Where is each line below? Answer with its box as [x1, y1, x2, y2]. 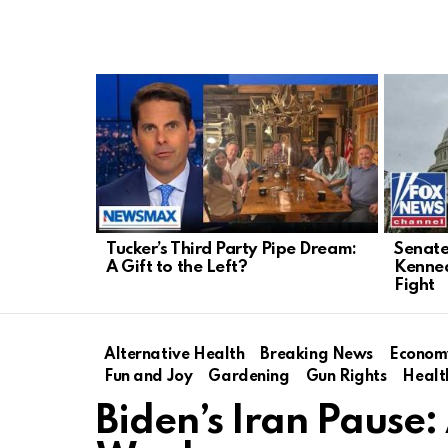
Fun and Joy [104, 368, 193, 385]
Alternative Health [104, 346, 245, 363]
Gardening [208, 368, 290, 385]
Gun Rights [305, 368, 387, 385]
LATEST [96, 77, 147, 90]
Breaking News [260, 346, 373, 363]
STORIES [96, 92, 155, 105]
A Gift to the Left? [106, 258, 248, 276]
